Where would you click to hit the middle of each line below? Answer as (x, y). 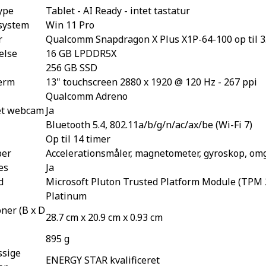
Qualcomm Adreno (86, 96)
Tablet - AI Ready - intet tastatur (118, 10)
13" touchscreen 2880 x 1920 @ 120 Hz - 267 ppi (151, 82)
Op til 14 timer (78, 139)
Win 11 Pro (70, 25)
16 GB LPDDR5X (81, 53)
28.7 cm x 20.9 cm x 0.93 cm (104, 217)
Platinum (66, 196)
